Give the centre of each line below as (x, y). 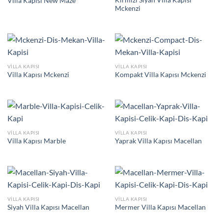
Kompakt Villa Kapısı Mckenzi (160, 75)
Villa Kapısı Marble (36, 141)
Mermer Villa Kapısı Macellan (160, 207)
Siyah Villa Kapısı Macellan (48, 207)
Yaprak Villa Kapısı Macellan (158, 141)
